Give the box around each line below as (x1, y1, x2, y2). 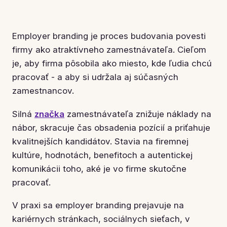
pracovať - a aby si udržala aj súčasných (12, 72, 178, 83)
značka (34, 108, 64, 119)
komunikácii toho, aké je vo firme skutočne (12, 163, 186, 174)
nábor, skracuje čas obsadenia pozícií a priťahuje (12, 122, 210, 133)
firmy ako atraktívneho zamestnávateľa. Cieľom (12, 45, 206, 55)
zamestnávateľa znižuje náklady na (64, 108, 211, 119)
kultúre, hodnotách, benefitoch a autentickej (12, 149, 193, 160)
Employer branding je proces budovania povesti (12, 31, 206, 42)
